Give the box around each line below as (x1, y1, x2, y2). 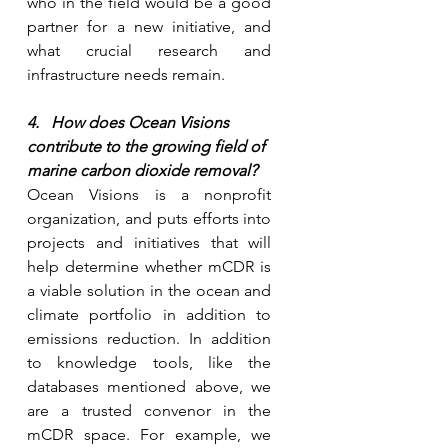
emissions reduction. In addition (26, 328, 272, 348)
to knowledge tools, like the (26, 352, 272, 372)
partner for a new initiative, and (26, 16, 272, 36)
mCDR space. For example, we (26, 424, 272, 444)
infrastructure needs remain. (26, 64, 225, 84)
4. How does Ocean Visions (26, 112, 233, 132)
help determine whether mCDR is (26, 256, 272, 276)
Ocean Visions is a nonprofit (26, 184, 272, 204)
